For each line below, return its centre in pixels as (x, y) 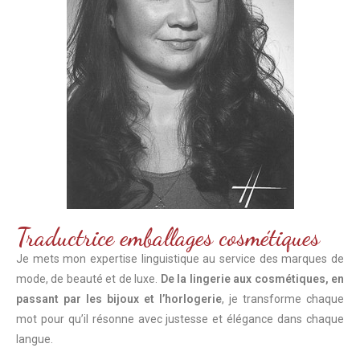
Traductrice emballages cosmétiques (168, 237)
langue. (35, 339)
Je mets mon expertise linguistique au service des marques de (180, 258)
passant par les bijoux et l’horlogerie (119, 299)
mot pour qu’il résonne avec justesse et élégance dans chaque (180, 319)
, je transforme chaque (283, 299)
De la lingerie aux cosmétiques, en (252, 278)
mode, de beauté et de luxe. (88, 278)
